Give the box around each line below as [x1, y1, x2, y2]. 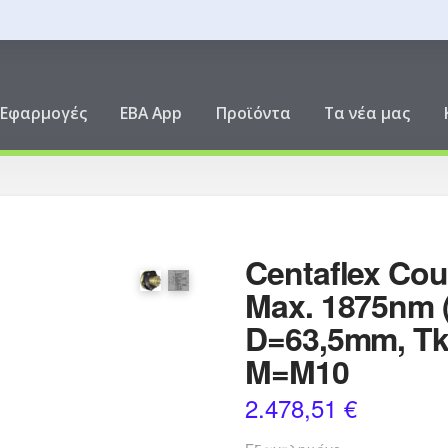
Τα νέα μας [324, 102, 411, 125]
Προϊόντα [215, 102, 291, 125]
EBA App [120, 102, 183, 125]
